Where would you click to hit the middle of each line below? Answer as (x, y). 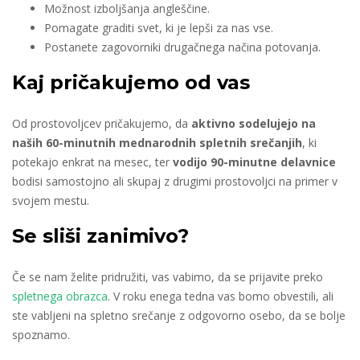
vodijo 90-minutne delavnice (254, 162)
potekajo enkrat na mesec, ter (92, 162)
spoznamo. (41, 335)
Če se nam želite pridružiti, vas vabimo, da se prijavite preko (168, 277)
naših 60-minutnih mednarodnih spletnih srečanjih (157, 143)
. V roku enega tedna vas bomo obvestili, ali (221, 296)
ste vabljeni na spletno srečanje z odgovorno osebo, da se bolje (179, 315)
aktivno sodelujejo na (252, 123)
